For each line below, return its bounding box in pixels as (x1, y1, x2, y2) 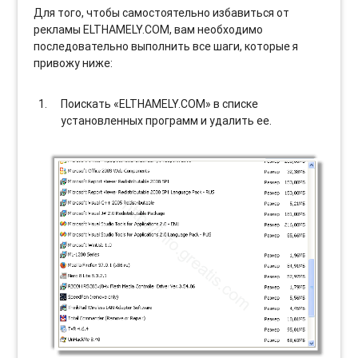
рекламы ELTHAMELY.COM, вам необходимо (34, 22, 264, 37)
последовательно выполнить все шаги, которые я (34, 38, 299, 54)
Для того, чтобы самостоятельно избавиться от (34, 5, 290, 20)
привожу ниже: (34, 55, 113, 70)
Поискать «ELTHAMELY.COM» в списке (61, 96, 259, 111)
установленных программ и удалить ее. (61, 113, 272, 128)
